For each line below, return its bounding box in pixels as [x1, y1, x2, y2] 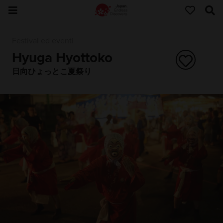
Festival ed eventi [11, 36, 74, 46]
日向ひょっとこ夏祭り [11, 66, 92, 77]
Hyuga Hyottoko [11, 49, 112, 66]
